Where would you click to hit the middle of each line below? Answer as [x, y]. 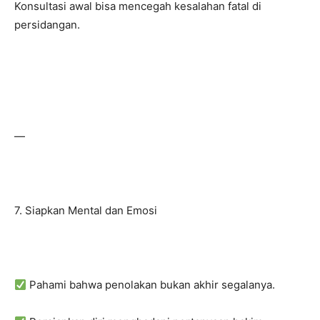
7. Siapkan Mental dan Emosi [86, 210]
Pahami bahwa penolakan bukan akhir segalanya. [151, 285]
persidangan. [47, 25]
